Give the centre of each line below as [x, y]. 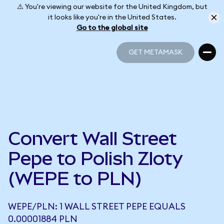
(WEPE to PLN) [75, 178]
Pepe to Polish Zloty [95, 158]
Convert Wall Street [92, 138]
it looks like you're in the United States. [112, 17]
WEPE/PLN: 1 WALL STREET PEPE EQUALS [97, 206]
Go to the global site [112, 28]
